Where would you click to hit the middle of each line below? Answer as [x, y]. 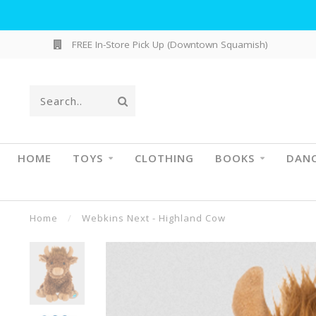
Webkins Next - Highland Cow [154, 218]
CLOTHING [164, 158]
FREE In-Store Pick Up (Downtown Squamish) [168, 44]
